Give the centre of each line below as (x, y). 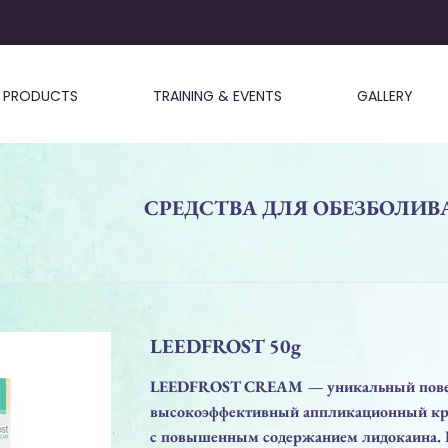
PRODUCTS (40, 96)
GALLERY (384, 96)
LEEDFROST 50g (225, 345)
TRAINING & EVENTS (217, 96)
